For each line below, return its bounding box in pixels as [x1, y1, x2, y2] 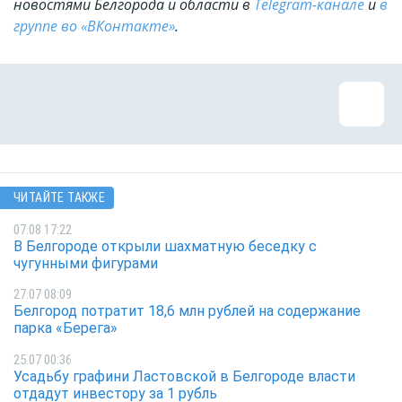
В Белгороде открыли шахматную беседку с [13, 237, 317, 255]
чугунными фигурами [13, 254, 158, 272]
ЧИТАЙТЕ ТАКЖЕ [13, 190, 106, 205]
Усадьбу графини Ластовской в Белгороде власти [13, 367, 355, 385]
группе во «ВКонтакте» [13, 16, 175, 37]
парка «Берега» [13, 319, 118, 337]
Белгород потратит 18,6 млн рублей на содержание [13, 302, 361, 320]
